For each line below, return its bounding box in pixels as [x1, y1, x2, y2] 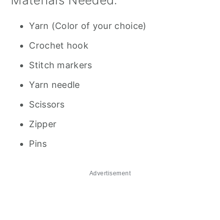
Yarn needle [29, 80, 80, 90]
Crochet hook [29, 40, 88, 51]
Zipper [29, 119, 57, 129]
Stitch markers [29, 60, 92, 70]
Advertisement [89, 170, 131, 177]
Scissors [29, 99, 65, 110]
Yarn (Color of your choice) [29, 21, 147, 31]
